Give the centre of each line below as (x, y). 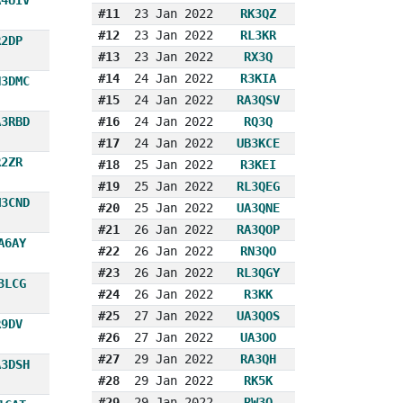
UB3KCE (259, 143)
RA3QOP (259, 229)
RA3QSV (259, 99)
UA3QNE (259, 207)
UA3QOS (259, 315)
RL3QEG (259, 186)
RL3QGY (259, 272)
